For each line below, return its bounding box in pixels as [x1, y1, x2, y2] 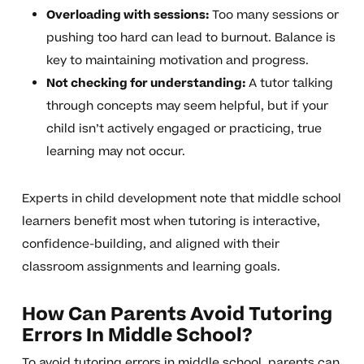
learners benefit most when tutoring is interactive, [21, 213, 320, 231]
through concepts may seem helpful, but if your [45, 97, 328, 115]
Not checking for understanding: [45, 75, 245, 93]
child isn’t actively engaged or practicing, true [45, 120, 322, 138]
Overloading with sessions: [45, 6, 209, 24]
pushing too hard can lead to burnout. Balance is [45, 29, 336, 47]
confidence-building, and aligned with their [21, 236, 279, 253]
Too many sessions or [208, 6, 339, 24]
